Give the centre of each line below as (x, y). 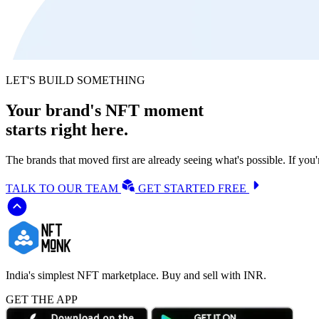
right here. (89, 129)
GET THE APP (42, 299)
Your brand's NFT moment (105, 110)
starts (28, 129)
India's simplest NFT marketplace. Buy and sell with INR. (136, 275)
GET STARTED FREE (194, 188)
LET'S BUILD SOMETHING (75, 80)
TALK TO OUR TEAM (63, 188)
